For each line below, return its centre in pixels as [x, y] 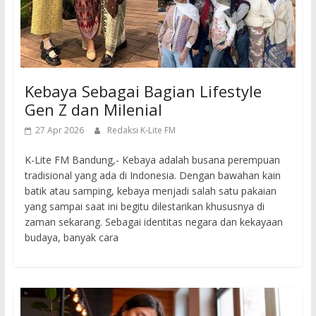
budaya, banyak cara [71, 238]
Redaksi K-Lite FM [141, 130]
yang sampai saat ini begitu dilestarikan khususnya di [144, 207]
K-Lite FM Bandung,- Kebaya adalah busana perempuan [152, 160]
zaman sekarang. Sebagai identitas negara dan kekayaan [153, 222]
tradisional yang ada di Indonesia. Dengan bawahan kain [152, 176]
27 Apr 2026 [59, 130]
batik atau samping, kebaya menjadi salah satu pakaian [150, 191]
